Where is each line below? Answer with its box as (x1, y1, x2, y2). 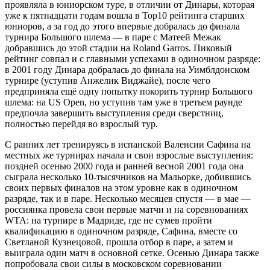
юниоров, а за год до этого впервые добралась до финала (5, 20, 240, 31)
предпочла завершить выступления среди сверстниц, (5, 107, 224, 118)
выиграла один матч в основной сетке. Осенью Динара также (5, 247, 259, 258)
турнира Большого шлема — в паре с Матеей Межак (5, 31, 221, 42)
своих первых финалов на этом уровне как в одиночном (5, 182, 237, 193)
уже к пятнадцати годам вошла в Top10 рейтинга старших (5, 10, 245, 20)
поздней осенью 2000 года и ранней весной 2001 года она (5, 160, 243, 171)
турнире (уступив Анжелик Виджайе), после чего (5, 75, 210, 86)
